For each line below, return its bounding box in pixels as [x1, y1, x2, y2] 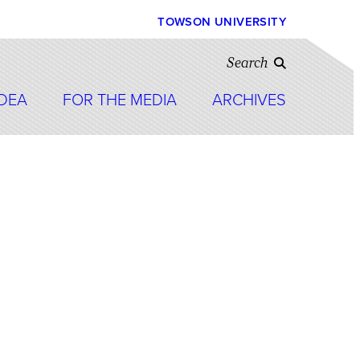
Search [227, 55, 268, 71]
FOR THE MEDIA [63, 91, 177, 110]
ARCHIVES [212, 91, 286, 110]
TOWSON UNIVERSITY [157, 14, 286, 29]
